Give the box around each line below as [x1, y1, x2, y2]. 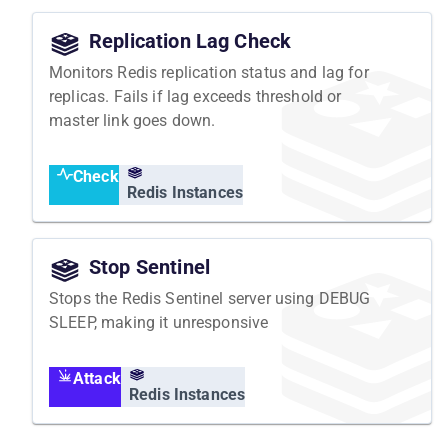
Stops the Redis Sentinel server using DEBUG [49, 288, 371, 308]
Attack [73, 368, 121, 388]
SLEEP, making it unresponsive [49, 312, 269, 332]
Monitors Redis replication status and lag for [49, 62, 369, 82]
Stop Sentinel [89, 254, 210, 279]
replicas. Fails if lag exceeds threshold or [49, 86, 342, 106]
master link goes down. [49, 110, 216, 130]
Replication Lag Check [89, 28, 292, 53]
